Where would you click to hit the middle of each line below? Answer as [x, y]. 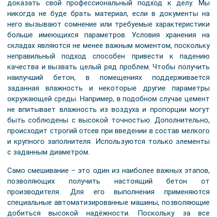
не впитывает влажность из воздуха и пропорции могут [108, 109]
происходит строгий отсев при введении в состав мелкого [108, 131]
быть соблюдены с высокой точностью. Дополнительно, [108, 120]
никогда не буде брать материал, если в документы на [108, 14]
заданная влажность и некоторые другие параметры [108, 88]
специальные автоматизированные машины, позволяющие [108, 202]
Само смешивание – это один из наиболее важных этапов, [108, 170]
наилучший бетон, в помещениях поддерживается [108, 77]
